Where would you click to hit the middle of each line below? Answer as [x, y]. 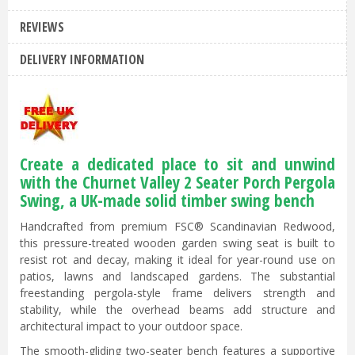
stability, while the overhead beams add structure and [177, 309]
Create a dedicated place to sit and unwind [177, 164]
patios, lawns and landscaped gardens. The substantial [177, 276]
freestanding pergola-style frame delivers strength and [177, 292]
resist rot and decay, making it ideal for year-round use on [177, 259]
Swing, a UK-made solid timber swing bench [167, 200]
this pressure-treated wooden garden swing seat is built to [177, 242]
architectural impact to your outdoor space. [131, 326]
